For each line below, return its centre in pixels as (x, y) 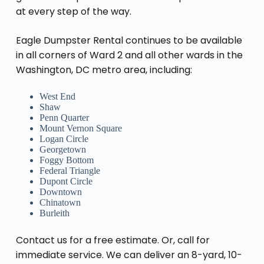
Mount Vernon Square (80, 128)
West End (57, 96)
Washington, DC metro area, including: (104, 70)
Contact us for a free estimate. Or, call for (113, 240)
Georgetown (62, 149)
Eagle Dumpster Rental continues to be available (129, 40)
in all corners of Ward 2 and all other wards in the (129, 55)
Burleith (54, 213)
